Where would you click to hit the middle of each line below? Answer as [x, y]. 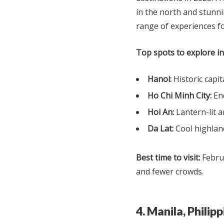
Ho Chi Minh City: [179, 96]
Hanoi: [159, 79]
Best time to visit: [168, 158]
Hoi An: [161, 112]
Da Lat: [160, 129]
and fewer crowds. [170, 172]
